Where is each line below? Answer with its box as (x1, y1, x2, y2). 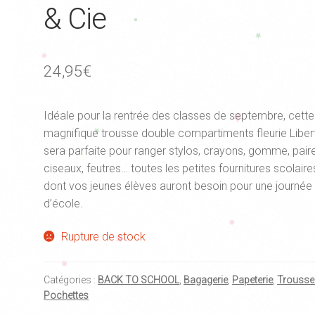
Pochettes (44, 290, 89, 302)
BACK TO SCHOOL (98, 274, 180, 286)
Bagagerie (184, 274, 229, 286)
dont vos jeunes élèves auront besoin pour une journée (44, 179, 313, 193)
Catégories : (44, 274, 98, 286)
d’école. (44, 196, 84, 210)
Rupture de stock (60, 230, 146, 244)
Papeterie (232, 274, 274, 286)
